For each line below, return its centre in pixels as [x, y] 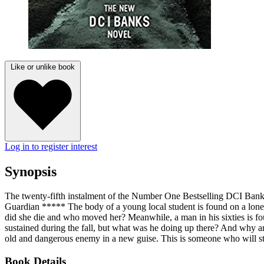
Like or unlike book [43, 67]
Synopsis [31, 171]
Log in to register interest [51, 146]
